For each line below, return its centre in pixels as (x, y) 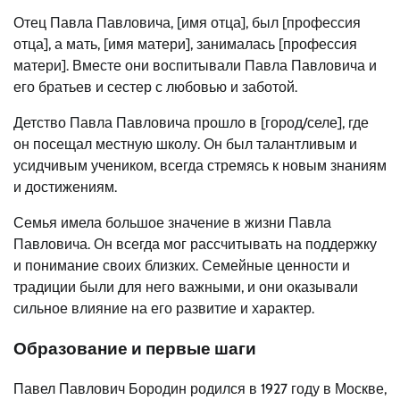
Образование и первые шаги (135, 348)
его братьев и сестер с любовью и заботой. (155, 87)
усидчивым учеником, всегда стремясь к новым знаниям (200, 166)
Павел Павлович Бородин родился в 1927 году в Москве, (200, 388)
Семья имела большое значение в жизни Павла (172, 223)
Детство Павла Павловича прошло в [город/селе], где (191, 123)
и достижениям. (65, 187)
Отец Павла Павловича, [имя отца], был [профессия (187, 23)
